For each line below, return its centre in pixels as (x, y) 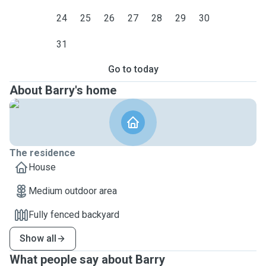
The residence (42, 153)
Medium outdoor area (73, 191)
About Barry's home (63, 90)
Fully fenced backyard (74, 215)
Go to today (133, 69)
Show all (38, 238)
